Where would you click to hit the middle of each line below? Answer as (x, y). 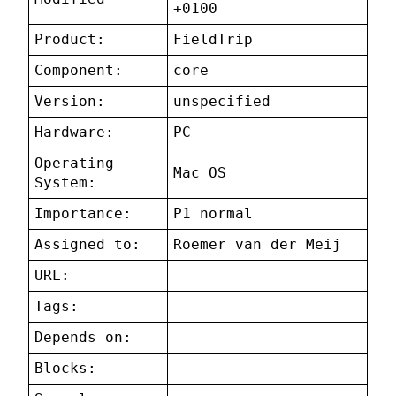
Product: (70, 40)
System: (66, 183)
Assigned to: (88, 245)
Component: (79, 71)
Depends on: (84, 338)
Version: (70, 102)
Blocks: (66, 369)
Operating (75, 164)
